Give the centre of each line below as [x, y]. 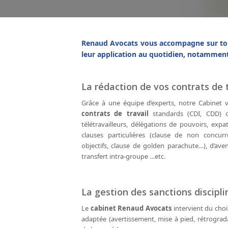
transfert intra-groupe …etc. [123, 156]
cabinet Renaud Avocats [131, 208]
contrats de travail [115, 113]
